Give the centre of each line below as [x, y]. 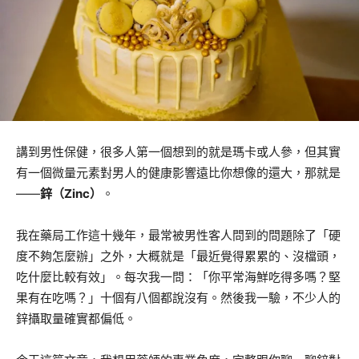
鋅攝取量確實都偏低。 [76, 319]
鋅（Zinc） [71, 194]
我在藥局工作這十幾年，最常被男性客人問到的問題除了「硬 [178, 236]
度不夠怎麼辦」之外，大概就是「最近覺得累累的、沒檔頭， [178, 256]
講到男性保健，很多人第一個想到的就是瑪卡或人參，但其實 [178, 152]
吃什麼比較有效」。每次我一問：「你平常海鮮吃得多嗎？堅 [178, 277]
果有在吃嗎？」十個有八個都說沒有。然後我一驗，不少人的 [178, 298]
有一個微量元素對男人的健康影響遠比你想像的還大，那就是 [178, 173]
